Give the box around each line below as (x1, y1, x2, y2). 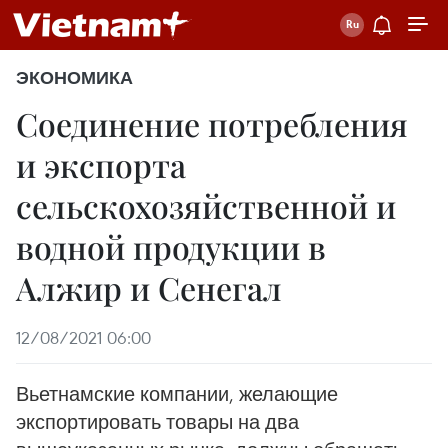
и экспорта (16, 143, 186, 186)
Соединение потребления (16, 102, 408, 145)
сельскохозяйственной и (16, 184, 396, 227)
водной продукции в (16, 225, 326, 268)
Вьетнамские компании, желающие (16, 381, 338, 406)
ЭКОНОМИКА (16, 67, 133, 89)
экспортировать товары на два (16, 409, 299, 434)
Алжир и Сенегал (16, 266, 282, 309)
